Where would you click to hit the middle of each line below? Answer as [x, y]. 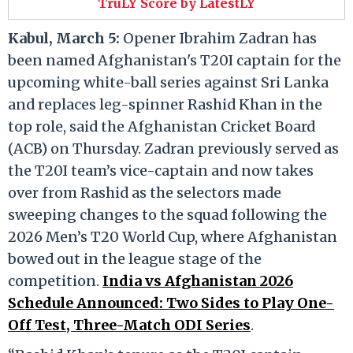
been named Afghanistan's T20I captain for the [175, 60]
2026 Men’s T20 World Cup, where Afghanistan [173, 236]
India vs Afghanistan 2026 [198, 281]
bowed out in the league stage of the [135, 258]
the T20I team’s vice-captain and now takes [161, 170]
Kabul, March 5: [65, 38]
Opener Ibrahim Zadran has [220, 38]
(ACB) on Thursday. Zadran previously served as [173, 148]
